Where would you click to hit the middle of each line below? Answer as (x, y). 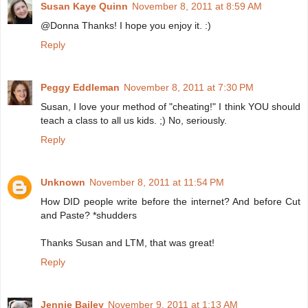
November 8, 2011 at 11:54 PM (157, 183)
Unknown (63, 183)
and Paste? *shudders (89, 216)
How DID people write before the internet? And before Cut (170, 202)
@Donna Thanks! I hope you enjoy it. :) (126, 26)
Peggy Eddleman (80, 88)
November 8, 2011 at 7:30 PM (189, 88)
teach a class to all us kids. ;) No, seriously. (134, 121)
